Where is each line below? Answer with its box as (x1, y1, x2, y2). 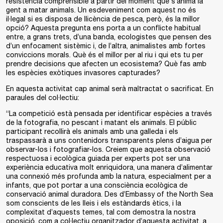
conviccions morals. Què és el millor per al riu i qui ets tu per (6, 51, 203, 59)
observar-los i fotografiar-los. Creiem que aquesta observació (6, 145, 211, 153)
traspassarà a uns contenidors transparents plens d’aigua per (6, 136, 212, 144)
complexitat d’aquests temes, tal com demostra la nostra (6, 208, 196, 216)
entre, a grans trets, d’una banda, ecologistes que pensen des (6, 33, 212, 41)
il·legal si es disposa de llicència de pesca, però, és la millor (6, 15, 200, 23)
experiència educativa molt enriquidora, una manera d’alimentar (6, 163, 213, 171)
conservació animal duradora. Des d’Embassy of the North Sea (6, 190, 213, 198)
